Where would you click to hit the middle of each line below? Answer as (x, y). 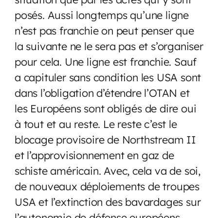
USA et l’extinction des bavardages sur (108, 201)
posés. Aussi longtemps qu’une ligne (102, 15)
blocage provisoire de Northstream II (105, 139)
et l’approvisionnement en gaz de (94, 155)
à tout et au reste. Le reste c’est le (96, 124)
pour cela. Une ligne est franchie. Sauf (106, 61)
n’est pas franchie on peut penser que (104, 30)
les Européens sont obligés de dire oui (106, 108)
